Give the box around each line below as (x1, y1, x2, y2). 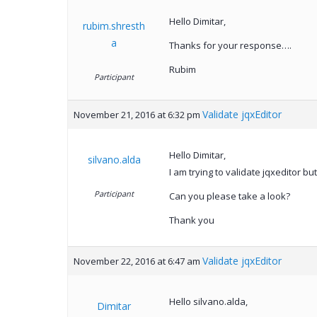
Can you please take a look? (168, 190, 290, 203)
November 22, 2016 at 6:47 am (73, 255, 200, 268)
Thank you (168, 214, 214, 227)
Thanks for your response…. (168, 39, 292, 52)
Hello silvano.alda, (168, 295, 248, 309)
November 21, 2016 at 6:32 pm (73, 108, 200, 122)
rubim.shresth (83, 19, 145, 33)
